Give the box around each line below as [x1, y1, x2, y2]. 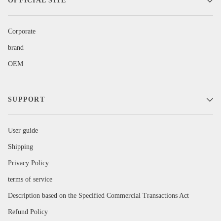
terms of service [8, 176, 52, 184]
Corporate [8, 28, 36, 36]
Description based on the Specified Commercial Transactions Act [8, 192, 189, 200]
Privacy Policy [8, 159, 49, 167]
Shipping [8, 143, 33, 151]
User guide [8, 127, 38, 135]
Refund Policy [8, 208, 48, 216]
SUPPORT [8, 96, 45, 104]
